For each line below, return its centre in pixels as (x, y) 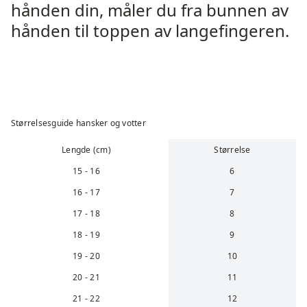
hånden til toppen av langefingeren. (150, 30)
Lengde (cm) (86, 150)
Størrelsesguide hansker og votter (78, 123)
